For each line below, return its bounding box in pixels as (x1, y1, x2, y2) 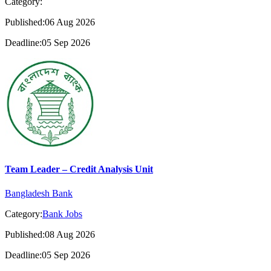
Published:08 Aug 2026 (5, 229, 95, 240)
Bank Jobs (42, 208, 82, 219)
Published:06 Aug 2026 (5, 17, 95, 28)
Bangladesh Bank (5, 188, 73, 198)
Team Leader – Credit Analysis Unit (5, 164, 153, 175)
